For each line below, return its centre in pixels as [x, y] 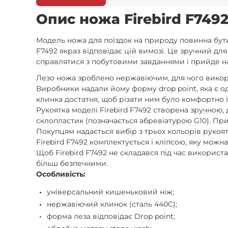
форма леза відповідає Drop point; [111, 216]
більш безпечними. [72, 164]
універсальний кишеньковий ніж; [111, 192]
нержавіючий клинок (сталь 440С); [112, 204]
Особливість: [61, 174]
